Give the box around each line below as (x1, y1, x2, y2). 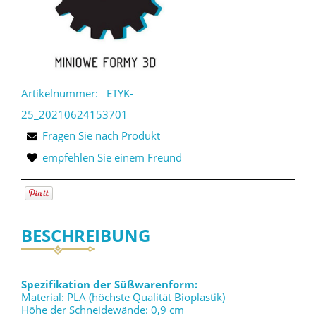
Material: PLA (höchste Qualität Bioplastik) (21, 290, 225, 305)
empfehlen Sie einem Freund (42, 150, 182, 165)
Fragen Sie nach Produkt (42, 128, 160, 143)
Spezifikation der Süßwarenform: (21, 277, 197, 292)
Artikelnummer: (21, 86, 98, 101)
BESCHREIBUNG (21, 224, 150, 248)
